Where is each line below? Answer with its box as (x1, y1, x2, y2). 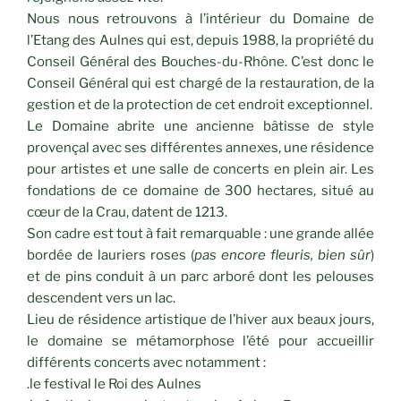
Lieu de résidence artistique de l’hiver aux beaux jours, (27, 311, 374, 328)
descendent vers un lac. (27, 289, 175, 306)
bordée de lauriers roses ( (27, 246, 194, 263)
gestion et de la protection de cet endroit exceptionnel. (27, 96, 372, 113)
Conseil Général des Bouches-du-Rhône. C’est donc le (27, 53, 374, 70)
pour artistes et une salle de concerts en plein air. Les (27, 160, 374, 177)
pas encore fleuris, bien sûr (194, 246, 371, 263)
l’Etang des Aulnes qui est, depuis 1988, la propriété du (27, 31, 374, 48)
